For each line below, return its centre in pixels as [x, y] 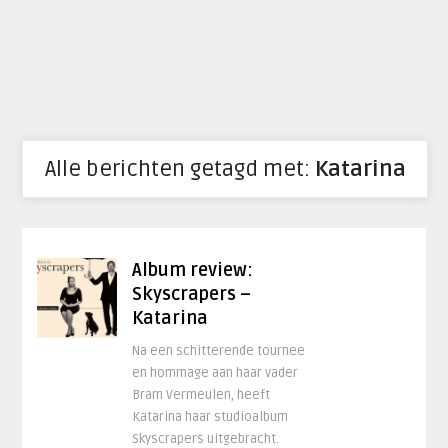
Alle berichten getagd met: [179, 169]
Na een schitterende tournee [219, 351]
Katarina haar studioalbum [210, 417]
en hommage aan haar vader [215, 373]
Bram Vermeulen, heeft [201, 395]
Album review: [193, 270]
